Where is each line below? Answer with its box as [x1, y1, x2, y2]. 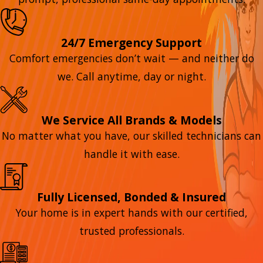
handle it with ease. [83, 146, 180, 161]
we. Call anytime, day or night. [57, 69, 206, 83]
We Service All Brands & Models [41, 112, 222, 128]
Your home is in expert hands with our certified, [15, 205, 248, 220]
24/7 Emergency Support [61, 34, 202, 50]
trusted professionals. [79, 224, 184, 238]
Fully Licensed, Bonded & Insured [37, 189, 226, 205]
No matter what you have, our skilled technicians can [2, 128, 261, 143]
